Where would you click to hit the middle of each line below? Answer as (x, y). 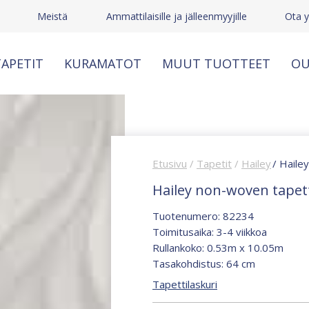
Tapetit (214, 163)
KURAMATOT (103, 63)
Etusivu (170, 163)
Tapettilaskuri (185, 285)
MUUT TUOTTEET (216, 63)
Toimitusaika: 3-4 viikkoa (210, 232)
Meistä (53, 16)
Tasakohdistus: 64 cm (204, 264)
